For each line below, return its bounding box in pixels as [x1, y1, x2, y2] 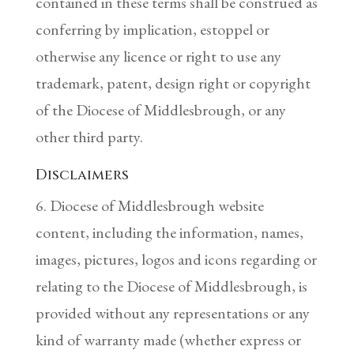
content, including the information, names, [35, 221, 303, 243]
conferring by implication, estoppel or [35, 18, 269, 40]
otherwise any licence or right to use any [35, 45, 281, 66]
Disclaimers [35, 164, 129, 185]
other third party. [35, 126, 143, 147]
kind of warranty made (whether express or [35, 329, 301, 350]
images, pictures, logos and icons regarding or [35, 248, 317, 269]
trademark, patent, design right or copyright [35, 72, 311, 93]
